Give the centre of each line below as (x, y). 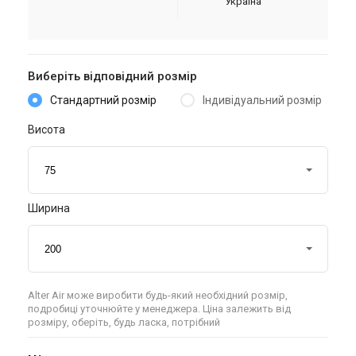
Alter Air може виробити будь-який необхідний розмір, (158, 295)
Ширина (49, 208)
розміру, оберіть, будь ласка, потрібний (124, 322)
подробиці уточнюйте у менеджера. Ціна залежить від (159, 309)
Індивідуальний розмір (262, 100)
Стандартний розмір (103, 100)
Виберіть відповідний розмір (112, 76)
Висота (46, 130)
